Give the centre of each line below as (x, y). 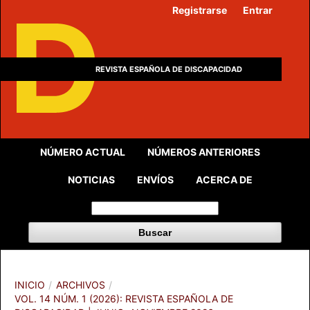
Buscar (155, 232)
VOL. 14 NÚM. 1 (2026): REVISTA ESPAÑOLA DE (124, 299)
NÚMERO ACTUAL (83, 152)
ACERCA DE (224, 180)
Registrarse (200, 10)
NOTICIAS (91, 180)
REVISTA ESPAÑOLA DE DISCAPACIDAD (169, 69)
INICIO (30, 285)
